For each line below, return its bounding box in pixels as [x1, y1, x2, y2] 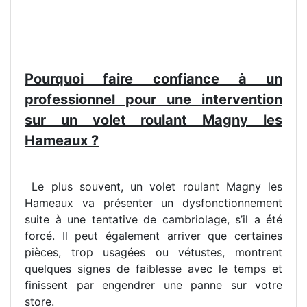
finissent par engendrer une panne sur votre [25, 278, 282, 293]
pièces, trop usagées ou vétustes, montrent [25, 245, 282, 260]
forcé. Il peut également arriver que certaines [25, 229, 282, 243]
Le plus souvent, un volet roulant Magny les [25, 180, 282, 194]
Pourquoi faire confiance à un [25, 71, 282, 88]
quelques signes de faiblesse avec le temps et [25, 262, 282, 276]
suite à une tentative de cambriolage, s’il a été [25, 212, 282, 227]
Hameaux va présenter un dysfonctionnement [25, 196, 282, 210]
